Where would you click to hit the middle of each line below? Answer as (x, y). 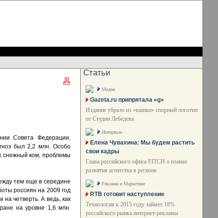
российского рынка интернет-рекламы (132, 213)
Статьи (97, 73)
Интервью (112, 132)
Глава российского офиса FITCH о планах (136, 162)
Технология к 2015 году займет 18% (130, 204)
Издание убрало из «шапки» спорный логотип (142, 110)
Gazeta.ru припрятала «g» (127, 100)
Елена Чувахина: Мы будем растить (142, 143)
